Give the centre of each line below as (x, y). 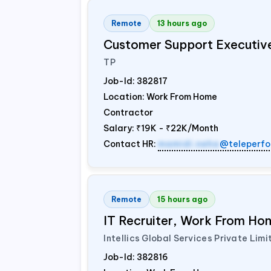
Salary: (120, 128)
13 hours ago (182, 23)
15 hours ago (183, 199)
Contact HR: (131, 144)
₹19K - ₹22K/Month (178, 128)
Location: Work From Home (161, 97)
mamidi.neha (189, 144)
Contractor (129, 113)
